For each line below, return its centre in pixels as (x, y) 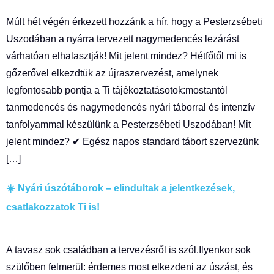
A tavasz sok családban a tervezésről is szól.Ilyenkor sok (128, 250)
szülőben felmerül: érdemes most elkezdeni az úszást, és (129, 267)
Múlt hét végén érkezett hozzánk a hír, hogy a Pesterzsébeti (134, 22)
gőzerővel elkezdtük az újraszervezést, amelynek (112, 73)
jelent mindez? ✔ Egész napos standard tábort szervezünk (132, 142)
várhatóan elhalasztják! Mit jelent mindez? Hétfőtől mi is (126, 56)
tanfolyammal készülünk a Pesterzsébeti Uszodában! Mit (128, 124)
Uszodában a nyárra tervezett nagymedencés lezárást (123, 39)
